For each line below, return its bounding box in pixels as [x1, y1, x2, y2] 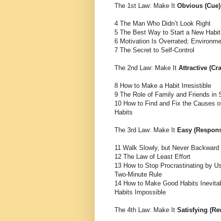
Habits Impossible [114, 188, 166, 196]
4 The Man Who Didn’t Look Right [114, 19, 211, 27]
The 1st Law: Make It [114, 1, 177, 9]
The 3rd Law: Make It [114, 126, 177, 134]
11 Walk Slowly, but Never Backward [114, 144, 219, 151]
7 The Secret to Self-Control [114, 46, 194, 54]
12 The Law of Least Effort [114, 152, 190, 160]
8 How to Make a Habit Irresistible [114, 81, 211, 89]
